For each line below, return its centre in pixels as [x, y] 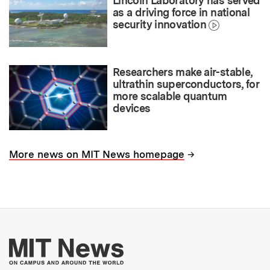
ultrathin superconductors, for [186, 84]
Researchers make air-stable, [183, 72]
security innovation [160, 25]
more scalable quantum [170, 96]
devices [132, 108]
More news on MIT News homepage [97, 155]
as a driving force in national [181, 13]
